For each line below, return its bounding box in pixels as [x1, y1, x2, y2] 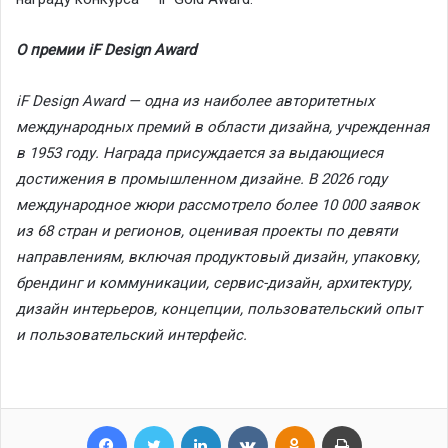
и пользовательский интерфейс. [16, 325, 247, 344]
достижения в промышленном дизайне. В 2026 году [16, 169, 387, 188]
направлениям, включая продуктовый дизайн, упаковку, [16, 247, 420, 266]
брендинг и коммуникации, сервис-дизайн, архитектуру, [16, 273, 412, 292]
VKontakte [266, 416, 327, 432]
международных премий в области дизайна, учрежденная [16, 117, 429, 136]
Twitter [172, 416, 212, 432]
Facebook [125, 416, 185, 432]
